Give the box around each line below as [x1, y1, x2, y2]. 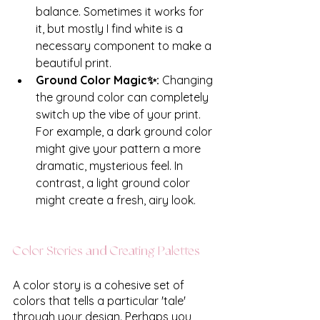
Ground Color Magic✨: [36, 72, 162, 87]
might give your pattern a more [36, 141, 204, 156]
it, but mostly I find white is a [36, 21, 186, 36]
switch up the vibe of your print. [36, 106, 204, 121]
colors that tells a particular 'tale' [13, 293, 189, 308]
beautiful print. [36, 55, 111, 70]
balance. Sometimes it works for [36, 4, 206, 19]
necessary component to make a [36, 38, 214, 53]
